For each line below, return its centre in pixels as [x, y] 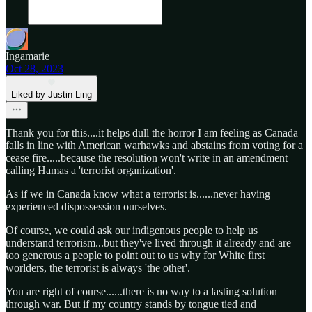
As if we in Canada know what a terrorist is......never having [138, 194]
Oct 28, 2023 [34, 69]
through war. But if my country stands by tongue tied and [131, 304]
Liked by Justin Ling [52, 94]
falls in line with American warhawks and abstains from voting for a [154, 145]
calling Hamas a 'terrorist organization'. [91, 170]
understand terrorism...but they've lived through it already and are [148, 243]
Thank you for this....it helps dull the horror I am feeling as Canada [152, 133]
